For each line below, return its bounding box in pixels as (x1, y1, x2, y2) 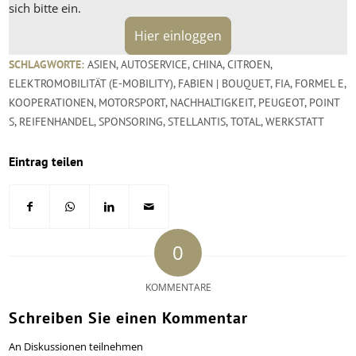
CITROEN (227, 57, 271, 72)
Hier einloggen (134, 26, 222, 44)
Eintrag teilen (9, 153, 84, 170)
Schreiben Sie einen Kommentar (9, 308, 249, 329)
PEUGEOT (258, 95, 305, 110)
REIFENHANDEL (19, 114, 95, 130)
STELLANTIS (168, 114, 226, 130)
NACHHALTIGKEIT (170, 95, 254, 110)
